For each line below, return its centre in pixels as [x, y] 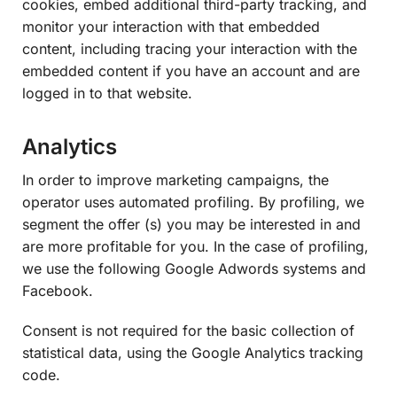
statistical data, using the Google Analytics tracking [193, 352]
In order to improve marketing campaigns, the [175, 180]
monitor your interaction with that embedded [171, 27]
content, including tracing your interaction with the [190, 49]
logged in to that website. [107, 93]
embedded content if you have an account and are [191, 71]
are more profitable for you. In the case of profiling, [195, 247]
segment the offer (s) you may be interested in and [191, 225]
